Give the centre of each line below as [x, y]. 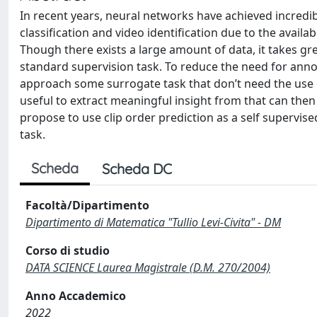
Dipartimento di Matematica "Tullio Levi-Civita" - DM [153, 222]
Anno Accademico [76, 296]
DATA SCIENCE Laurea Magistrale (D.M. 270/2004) [148, 267]
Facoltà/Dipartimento [87, 205]
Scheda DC [137, 169]
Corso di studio [68, 250]
